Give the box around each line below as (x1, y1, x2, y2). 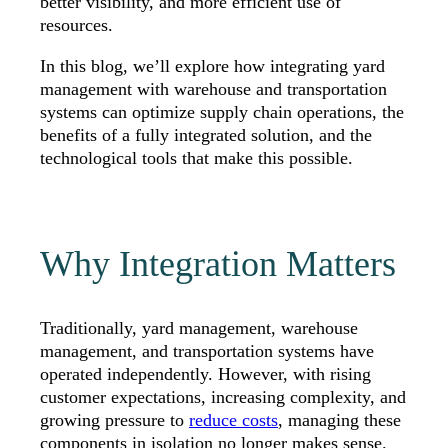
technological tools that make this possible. (40, 148, 353, 169)
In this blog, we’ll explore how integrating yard (40, 56, 385, 77)
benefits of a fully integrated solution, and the (40, 125, 372, 146)
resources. (40, 15, 113, 36)
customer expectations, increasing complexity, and (40, 387, 406, 408)
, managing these (278, 410, 401, 431)
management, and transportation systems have (40, 341, 374, 362)
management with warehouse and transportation (40, 79, 387, 100)
